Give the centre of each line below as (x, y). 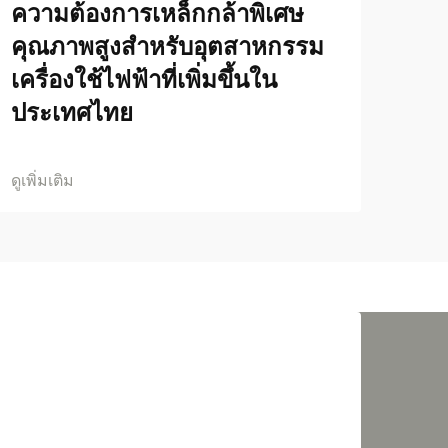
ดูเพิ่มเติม (42, 180)
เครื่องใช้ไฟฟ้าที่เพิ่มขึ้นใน (144, 79)
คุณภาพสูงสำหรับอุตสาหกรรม (167, 46)
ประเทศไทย (72, 112)
